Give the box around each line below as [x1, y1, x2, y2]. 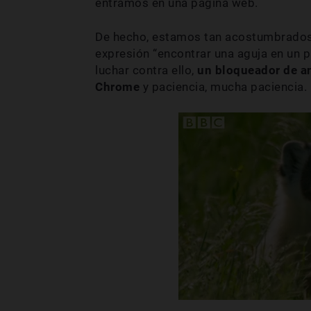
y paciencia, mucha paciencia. [140, 80, 307, 94]
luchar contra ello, [95, 63, 197, 78]
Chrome [95, 80, 140, 94]
